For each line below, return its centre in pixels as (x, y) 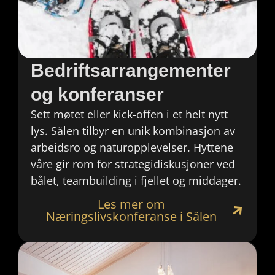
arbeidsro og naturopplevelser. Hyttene (132, 147)
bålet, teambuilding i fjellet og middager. (136, 180)
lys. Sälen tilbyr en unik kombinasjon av (133, 130)
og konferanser (97, 94)
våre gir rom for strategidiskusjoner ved (133, 164)
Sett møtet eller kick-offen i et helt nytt (129, 114)
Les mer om (131, 204)
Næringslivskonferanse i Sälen (131, 217)
